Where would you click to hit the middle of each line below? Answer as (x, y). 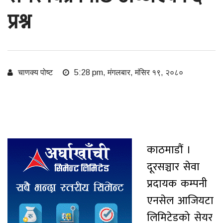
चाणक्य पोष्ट (35, 72)
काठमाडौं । (171, 150)
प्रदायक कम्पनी (177, 184)
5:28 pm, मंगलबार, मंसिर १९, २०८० (128, 72)
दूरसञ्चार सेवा (173, 167)
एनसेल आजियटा (180, 201)
